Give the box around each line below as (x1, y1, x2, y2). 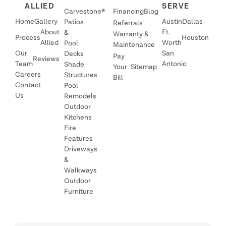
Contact (15, 82, 41, 89)
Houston (182, 34, 209, 41)
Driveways (64, 146, 97, 153)
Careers (15, 71, 41, 78)
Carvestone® (64, 8, 105, 15)
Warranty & (113, 31, 149, 38)
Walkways (64, 167, 97, 174)
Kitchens (64, 114, 92, 121)
